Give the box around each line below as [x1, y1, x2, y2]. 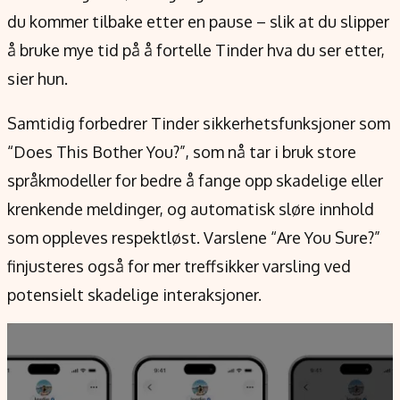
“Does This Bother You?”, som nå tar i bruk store [7, 142, 356, 162]
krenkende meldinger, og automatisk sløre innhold [7, 199, 374, 220]
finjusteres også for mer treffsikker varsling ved [7, 256, 351, 277]
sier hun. [7, 69, 68, 89]
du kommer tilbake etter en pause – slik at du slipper [7, 12, 389, 32]
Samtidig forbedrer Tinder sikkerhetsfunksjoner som [7, 113, 390, 134]
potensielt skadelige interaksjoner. [7, 285, 262, 305]
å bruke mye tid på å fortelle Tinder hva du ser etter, [7, 40, 385, 61]
